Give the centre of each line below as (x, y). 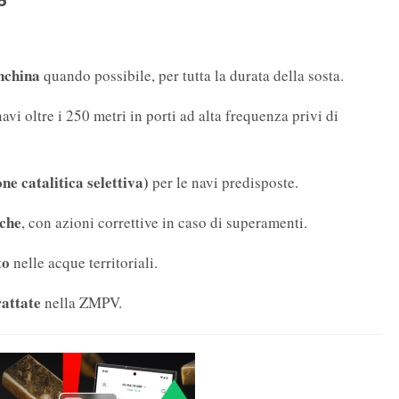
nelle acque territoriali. (84, 263)
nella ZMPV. (81, 303)
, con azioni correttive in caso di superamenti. (164, 223)
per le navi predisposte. (224, 183)
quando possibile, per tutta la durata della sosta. (192, 76)
